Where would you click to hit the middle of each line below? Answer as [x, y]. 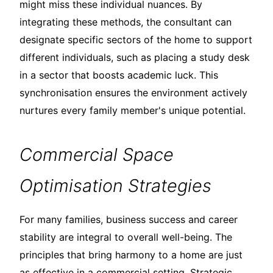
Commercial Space [97, 154]
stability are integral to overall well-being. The [126, 237]
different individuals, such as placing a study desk [135, 57]
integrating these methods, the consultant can [126, 22]
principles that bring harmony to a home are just [131, 254]
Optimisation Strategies [115, 185]
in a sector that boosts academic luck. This [119, 75]
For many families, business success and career [129, 219]
